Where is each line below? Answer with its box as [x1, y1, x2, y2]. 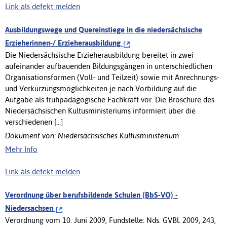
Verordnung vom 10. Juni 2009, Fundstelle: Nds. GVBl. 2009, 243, [5, 215, 216, 224]
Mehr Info [5, 144, 37, 154]
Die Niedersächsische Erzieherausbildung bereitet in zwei [5, 50, 194, 59]
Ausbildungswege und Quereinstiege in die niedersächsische [5, 25, 202, 34]
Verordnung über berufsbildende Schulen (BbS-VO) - [5, 190, 178, 199]
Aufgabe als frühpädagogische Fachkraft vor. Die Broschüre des [5, 95, 214, 104]
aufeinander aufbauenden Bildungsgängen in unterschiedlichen [5, 61, 212, 70]
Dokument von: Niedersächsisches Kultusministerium [5, 131, 179, 140]
